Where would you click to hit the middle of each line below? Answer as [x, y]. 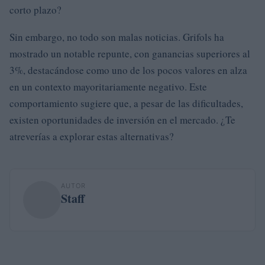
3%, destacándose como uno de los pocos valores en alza [128, 70]
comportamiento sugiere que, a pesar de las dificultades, [126, 103]
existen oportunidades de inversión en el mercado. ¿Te [122, 120]
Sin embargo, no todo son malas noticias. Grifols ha [117, 37]
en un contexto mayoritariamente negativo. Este [108, 87]
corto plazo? [35, 10]
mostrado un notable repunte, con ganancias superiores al [130, 54]
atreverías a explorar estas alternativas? [92, 136]
